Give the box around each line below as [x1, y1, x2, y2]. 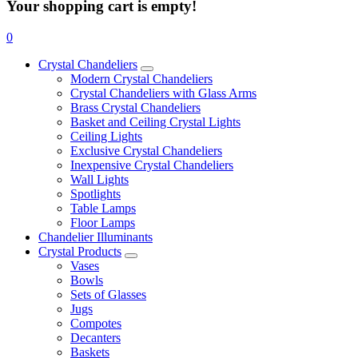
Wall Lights [70, 172, 129, 186]
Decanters [70, 330, 121, 344]
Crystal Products [38, 244, 121, 258]
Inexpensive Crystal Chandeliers [70, 157, 233, 172]
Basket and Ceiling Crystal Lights [70, 114, 241, 129]
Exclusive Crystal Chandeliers [70, 143, 222, 157]
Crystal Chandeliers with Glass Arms [70, 86, 257, 100]
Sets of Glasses [70, 287, 146, 301]
